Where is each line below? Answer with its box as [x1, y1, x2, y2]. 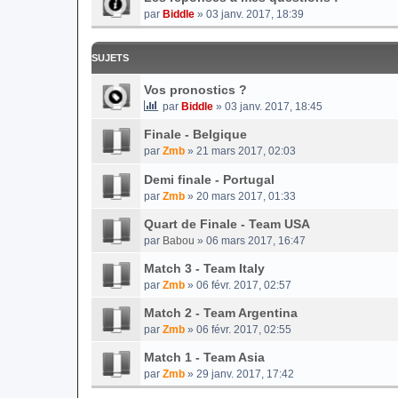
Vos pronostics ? [144, 83, 247, 97]
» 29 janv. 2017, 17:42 [185, 368, 294, 380]
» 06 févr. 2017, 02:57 [185, 279, 291, 291]
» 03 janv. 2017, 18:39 [195, 8, 304, 20]
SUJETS [92, 52, 129, 63]
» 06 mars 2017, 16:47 [195, 235, 306, 247]
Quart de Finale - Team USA [144, 217, 310, 231]
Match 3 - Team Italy [144, 261, 265, 275]
